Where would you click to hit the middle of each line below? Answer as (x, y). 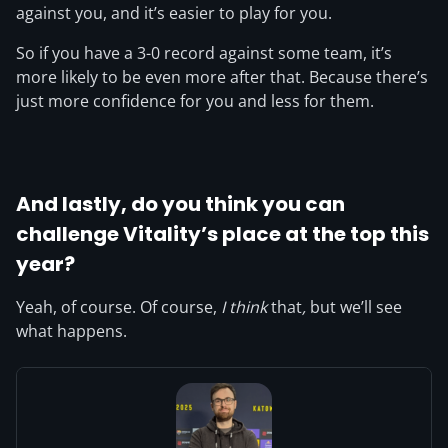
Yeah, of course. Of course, (118, 307)
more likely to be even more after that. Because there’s (222, 77)
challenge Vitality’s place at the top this (222, 234)
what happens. (71, 331)
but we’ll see (354, 307)
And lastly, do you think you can (180, 204)
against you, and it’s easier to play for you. (174, 13)
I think (246, 307)
